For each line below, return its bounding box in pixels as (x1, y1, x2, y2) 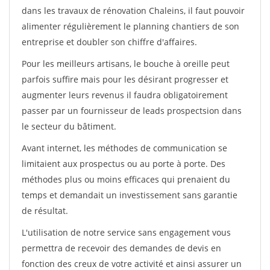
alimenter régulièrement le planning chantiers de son (22, 20, 239, 32)
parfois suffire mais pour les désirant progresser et (22, 74, 228, 85)
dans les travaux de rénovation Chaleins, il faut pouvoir (22, 5, 245, 16)
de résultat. (22, 205, 68, 216)
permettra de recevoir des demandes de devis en (22, 242, 221, 254)
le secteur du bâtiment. (22, 121, 116, 132)
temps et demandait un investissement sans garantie (22, 189, 237, 201)
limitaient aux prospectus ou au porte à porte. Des (22, 158, 225, 169)
